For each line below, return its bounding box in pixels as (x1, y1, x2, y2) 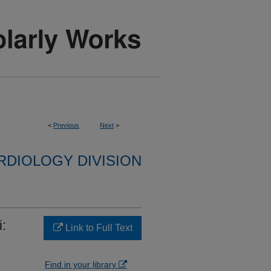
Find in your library (45, 260, 119, 269)
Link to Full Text (62, 223, 132, 233)
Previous (53, 122, 79, 129)
